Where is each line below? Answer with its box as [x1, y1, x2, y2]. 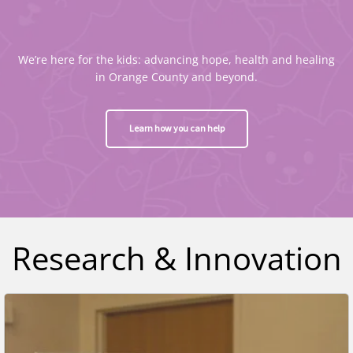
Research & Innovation [11, 236, 342, 280]
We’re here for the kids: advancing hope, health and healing [18, 51, 335, 67]
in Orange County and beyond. [95, 69, 258, 84]
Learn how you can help [128, 121, 225, 136]
